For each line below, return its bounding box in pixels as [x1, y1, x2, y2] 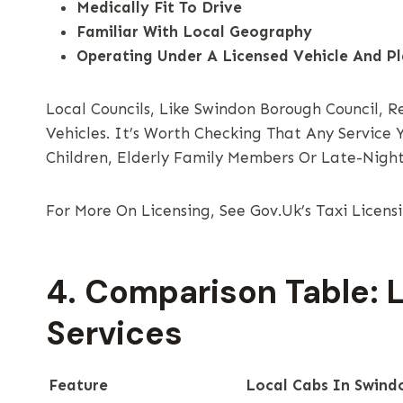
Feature [49, 375, 108, 394]
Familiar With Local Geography [76, 22, 312, 40]
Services [46, 311, 183, 354]
